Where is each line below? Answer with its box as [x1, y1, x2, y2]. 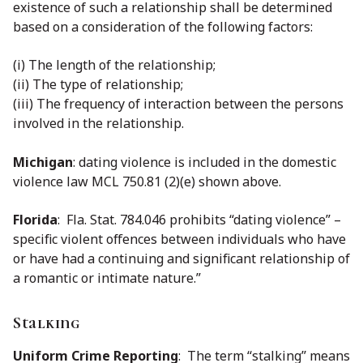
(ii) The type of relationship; [13, 75, 183, 94]
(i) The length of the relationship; [13, 56, 216, 75]
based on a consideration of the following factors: [13, 18, 313, 36]
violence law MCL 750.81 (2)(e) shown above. [13, 172, 281, 190]
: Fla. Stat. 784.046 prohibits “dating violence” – [58, 210, 341, 228]
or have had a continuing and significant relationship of [13, 249, 350, 267]
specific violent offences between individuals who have [13, 229, 346, 248]
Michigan [13, 152, 73, 171]
